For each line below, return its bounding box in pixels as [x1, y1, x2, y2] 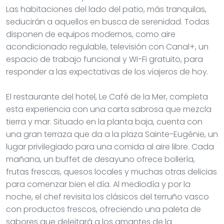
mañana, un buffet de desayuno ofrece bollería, [6, 153, 195, 165]
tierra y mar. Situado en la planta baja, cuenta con [6, 115, 202, 127]
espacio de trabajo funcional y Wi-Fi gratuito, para [6, 53, 203, 65]
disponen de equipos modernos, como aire [6, 28, 175, 40]
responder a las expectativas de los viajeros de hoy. [6, 65, 208, 77]
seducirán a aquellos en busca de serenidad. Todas [6, 15, 209, 27]
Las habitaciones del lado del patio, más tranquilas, [6, 3, 206, 15]
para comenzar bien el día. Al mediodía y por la [6, 178, 190, 190]
